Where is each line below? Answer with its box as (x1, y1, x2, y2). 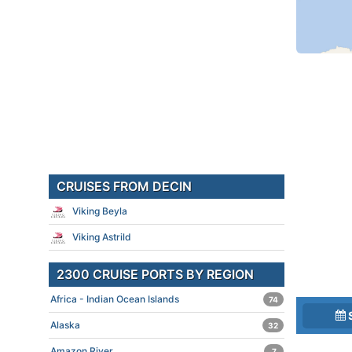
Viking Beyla (72, 205, 127, 217)
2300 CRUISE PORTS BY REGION (57, 266, 254, 282)
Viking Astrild (72, 231, 131, 243)
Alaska (50, 319, 80, 331)
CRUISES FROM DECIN (57, 178, 192, 194)
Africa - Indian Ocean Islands (50, 293, 179, 305)
